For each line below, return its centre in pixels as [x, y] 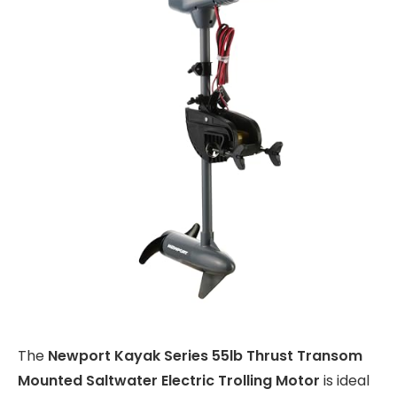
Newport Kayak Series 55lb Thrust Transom [205, 356]
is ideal [345, 381]
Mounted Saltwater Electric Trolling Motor [169, 381]
